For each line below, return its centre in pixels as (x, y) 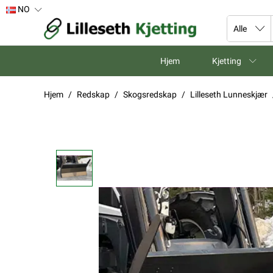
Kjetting (227, 61)
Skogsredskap (150, 94)
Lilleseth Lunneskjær (229, 94)
